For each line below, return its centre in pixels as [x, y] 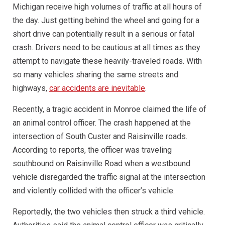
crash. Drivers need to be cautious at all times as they [106, 47]
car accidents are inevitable [97, 88]
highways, [31, 88]
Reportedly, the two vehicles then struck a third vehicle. [109, 212]
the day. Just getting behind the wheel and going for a [106, 20]
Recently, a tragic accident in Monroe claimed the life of [109, 109]
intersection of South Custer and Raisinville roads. [100, 136]
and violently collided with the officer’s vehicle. [94, 191]
